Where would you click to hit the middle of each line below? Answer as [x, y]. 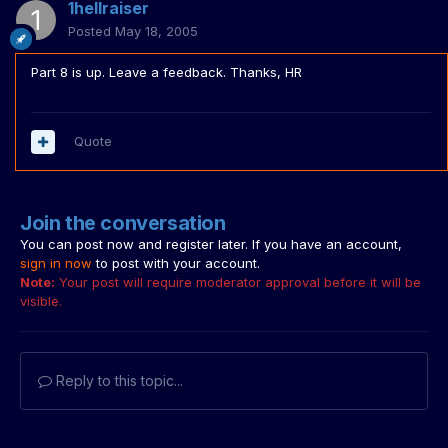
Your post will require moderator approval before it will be [238, 282]
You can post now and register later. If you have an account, [211, 244]
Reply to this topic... [117, 381]
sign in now [56, 263]
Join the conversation [123, 223]
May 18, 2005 [156, 31]
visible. [41, 301]
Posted [91, 31]
